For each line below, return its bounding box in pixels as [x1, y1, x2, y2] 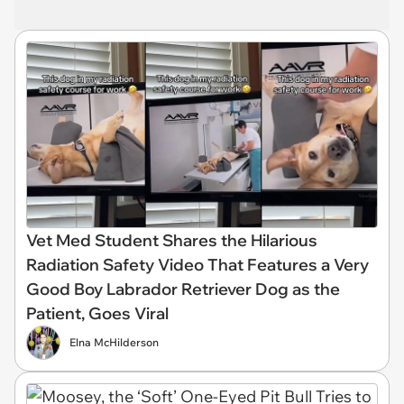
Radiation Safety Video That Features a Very [26, 253, 369, 275]
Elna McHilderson [69, 335, 159, 349]
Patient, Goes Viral [26, 302, 169, 324]
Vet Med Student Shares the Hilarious [26, 229, 317, 251]
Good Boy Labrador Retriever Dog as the [26, 278, 340, 299]
